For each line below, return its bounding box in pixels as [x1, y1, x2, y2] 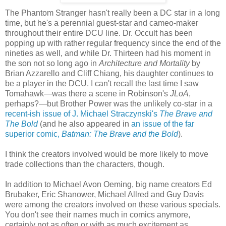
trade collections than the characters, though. [5, 159, 164, 168]
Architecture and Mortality [99, 59, 190, 68]
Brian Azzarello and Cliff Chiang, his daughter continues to [5, 69, 213, 78]
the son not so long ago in [5, 59, 99, 68]
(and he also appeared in [38, 119, 131, 128]
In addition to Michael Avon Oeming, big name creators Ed [5, 180, 212, 189]
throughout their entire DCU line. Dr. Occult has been [5, 28, 193, 37]
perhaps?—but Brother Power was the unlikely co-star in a [5, 99, 212, 108]
